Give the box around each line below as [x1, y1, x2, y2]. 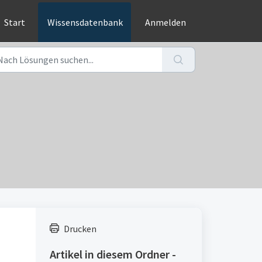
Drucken [63, 223, 96, 235]
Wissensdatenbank [47, 16, 123, 28]
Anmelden [145, 16, 186, 28]
